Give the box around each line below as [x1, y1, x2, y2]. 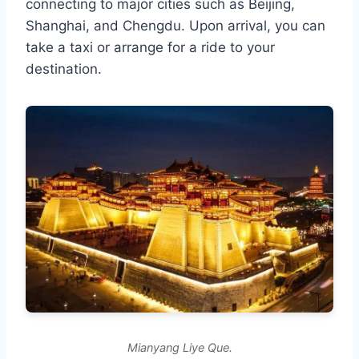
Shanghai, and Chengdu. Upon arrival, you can [26, 17, 325, 34]
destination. [26, 60, 102, 77]
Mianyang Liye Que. [127, 340, 232, 354]
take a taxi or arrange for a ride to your [26, 38, 275, 55]
